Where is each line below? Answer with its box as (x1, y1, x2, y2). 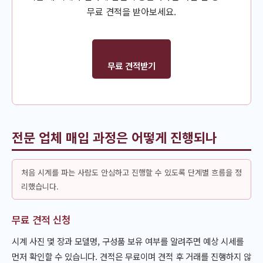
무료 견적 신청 (12, 213, 70, 227)
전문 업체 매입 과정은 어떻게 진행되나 (12, 128, 217, 147)
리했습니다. (21, 180, 59, 192)
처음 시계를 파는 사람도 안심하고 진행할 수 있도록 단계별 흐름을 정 (21, 166, 242, 178)
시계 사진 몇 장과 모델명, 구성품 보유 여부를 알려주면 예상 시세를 (12, 234, 244, 247)
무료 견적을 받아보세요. (87, 4, 176, 18)
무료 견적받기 (107, 59, 156, 72)
